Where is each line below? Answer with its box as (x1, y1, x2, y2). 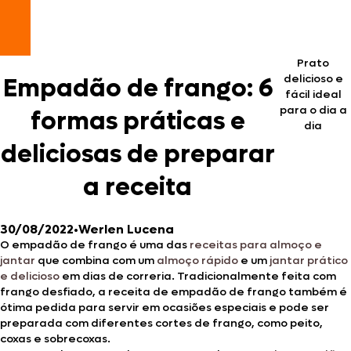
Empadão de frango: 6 (2, 72, 273, 106)
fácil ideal (284, 87, 342, 102)
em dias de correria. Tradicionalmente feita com (60, 268, 336, 284)
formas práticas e (30, 105, 245, 139)
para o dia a (279, 103, 347, 118)
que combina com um (35, 252, 157, 268)
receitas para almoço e (190, 237, 322, 252)
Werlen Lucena (78, 220, 174, 237)
